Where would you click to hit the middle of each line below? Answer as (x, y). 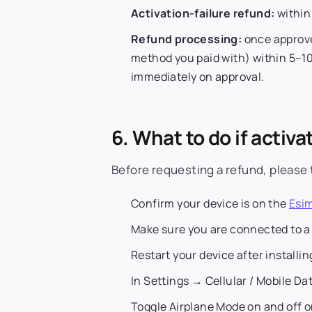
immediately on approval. (198, 76)
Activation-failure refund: (203, 13)
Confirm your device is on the (210, 203)
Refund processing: (187, 39)
